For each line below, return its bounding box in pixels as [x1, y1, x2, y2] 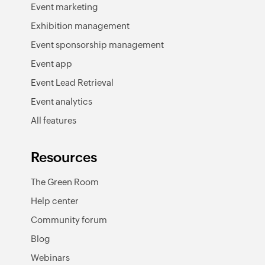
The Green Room [31, 176, 99, 187]
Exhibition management [31, 20, 130, 31]
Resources [31, 149, 97, 165]
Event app [31, 58, 72, 69]
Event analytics [31, 96, 92, 106]
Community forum [31, 214, 107, 225]
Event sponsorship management [31, 39, 164, 50]
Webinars [31, 252, 70, 263]
